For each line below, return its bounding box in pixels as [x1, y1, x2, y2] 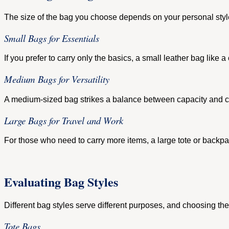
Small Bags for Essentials [4, 31, 99, 44]
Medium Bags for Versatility [4, 73, 109, 86]
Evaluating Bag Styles [4, 173, 118, 191]
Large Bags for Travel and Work [4, 113, 123, 127]
